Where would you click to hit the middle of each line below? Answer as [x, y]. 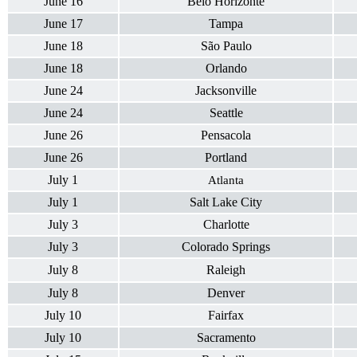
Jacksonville [226, 90]
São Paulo [226, 45]
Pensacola [226, 135]
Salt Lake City [226, 202]
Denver [226, 292]
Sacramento [226, 337]
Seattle [226, 112]
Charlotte [226, 224]
